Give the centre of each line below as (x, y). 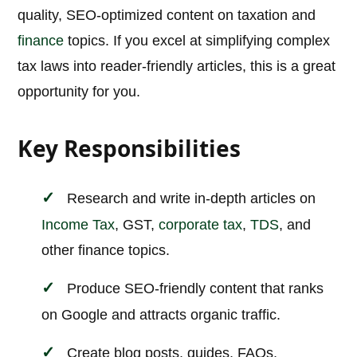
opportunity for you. (79, 92)
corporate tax (201, 225)
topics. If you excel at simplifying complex (197, 41)
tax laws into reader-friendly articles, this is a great (177, 67)
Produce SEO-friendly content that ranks (196, 289)
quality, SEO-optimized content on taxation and (167, 16)
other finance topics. (106, 251)
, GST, (137, 225)
